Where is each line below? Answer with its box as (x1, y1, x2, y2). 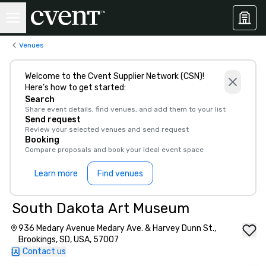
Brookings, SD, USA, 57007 (18, 235, 119, 245)
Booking (25, 135, 59, 145)
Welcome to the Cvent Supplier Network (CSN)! (25, 71, 204, 81)
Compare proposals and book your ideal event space (25, 145, 204, 154)
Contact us (23, 246, 66, 256)
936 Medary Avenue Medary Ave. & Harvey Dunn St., (18, 223, 217, 233)
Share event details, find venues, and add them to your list (25, 105, 226, 113)
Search (25, 94, 55, 104)
